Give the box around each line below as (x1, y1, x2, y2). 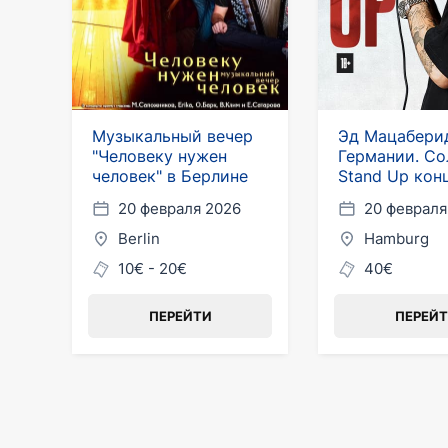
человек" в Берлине (92, 166, 248, 186)
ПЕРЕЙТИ (148, 308, 212, 324)
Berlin (118, 229, 160, 248)
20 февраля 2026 (118, 199, 241, 218)
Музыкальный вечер (92, 126, 253, 146)
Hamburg (364, 229, 429, 248)
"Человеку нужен (92, 146, 227, 166)
